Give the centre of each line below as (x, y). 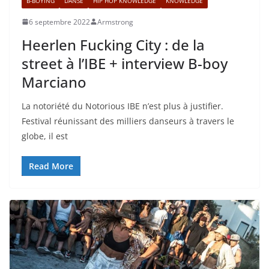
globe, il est (45, 136)
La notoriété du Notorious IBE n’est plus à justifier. (122, 106)
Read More (51, 166)
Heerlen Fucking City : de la (113, 44)
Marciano (54, 82)
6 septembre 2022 (59, 22)
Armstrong (115, 22)
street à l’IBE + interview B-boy (125, 63)
